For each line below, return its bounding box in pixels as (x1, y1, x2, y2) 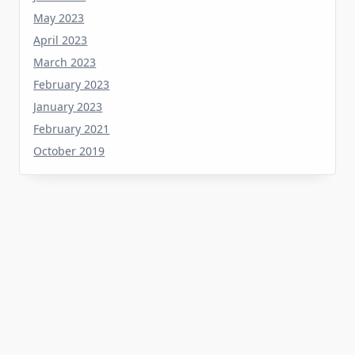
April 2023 (33, 9, 88, 25)
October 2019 (33, 120, 105, 136)
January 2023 (33, 75, 103, 91)
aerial (166, 319, 208, 342)
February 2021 (33, 97, 110, 113)
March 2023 (33, 31, 97, 47)
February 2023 (33, 53, 110, 69)
